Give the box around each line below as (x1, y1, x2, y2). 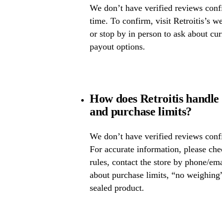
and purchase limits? (89, 105, 192, 118)
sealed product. (89, 182, 144, 193)
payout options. (89, 42, 145, 52)
